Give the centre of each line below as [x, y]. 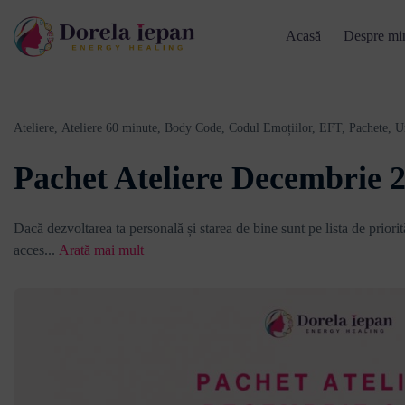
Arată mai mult [101, 250]
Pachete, [370, 128]
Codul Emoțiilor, [272, 128]
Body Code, [195, 128]
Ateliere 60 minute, [111, 128]
